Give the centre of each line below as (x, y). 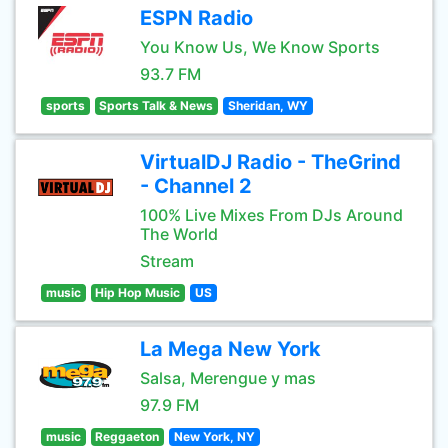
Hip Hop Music (138, 292)
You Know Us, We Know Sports (260, 47)
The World (179, 234)
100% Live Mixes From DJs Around (271, 215)
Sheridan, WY (267, 105)
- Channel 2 (196, 186)
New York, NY (214, 436)
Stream (167, 261)
